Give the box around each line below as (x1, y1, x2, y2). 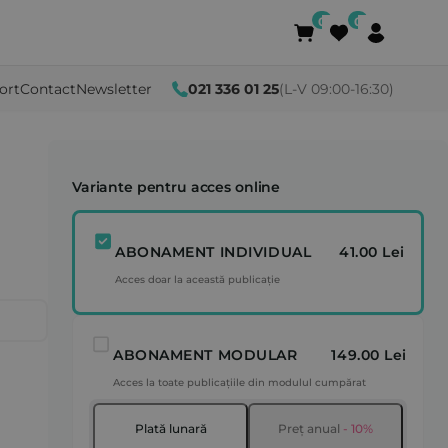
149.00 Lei (331, 346, 407, 364)
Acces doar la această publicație (115, 273, 280, 286)
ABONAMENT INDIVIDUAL (115, 243, 312, 261)
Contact (20, 79, 76, 98)
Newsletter (76, 79, 152, 98)
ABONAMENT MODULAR (113, 346, 298, 364)
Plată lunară (134, 421, 207, 436)
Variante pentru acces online (72, 178, 281, 196)
